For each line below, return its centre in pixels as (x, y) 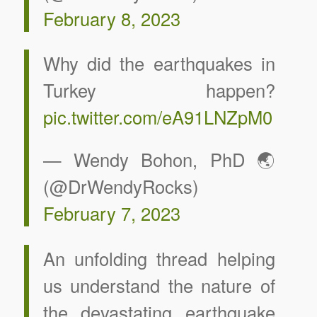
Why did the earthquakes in (159, 63)
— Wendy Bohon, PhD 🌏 (159, 160)
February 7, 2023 (111, 213)
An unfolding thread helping (159, 258)
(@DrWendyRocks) (121, 186)
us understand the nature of (159, 285)
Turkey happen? (159, 90)
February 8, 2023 (111, 18)
